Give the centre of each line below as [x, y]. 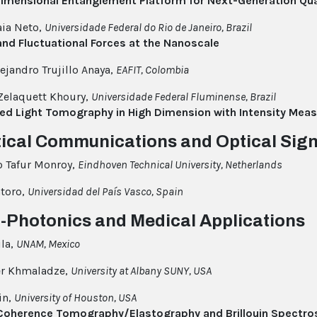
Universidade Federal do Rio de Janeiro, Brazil [148, 28]
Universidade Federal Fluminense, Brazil [184, 97]
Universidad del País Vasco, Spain [105, 192]
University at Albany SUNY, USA [141, 271]
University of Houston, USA [75, 298]
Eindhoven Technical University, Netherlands [180, 165]
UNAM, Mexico [48, 244]
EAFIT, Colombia [152, 70]
